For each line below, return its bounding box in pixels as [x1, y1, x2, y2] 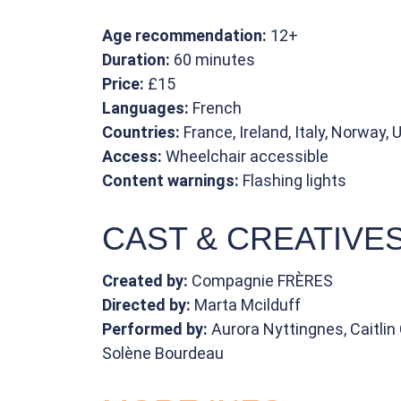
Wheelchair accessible [162, 146, 328, 166]
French [189, 98, 242, 117]
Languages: [102, 98, 189, 117]
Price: [102, 73, 148, 93]
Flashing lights [239, 170, 346, 190]
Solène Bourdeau [102, 343, 224, 363]
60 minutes [174, 49, 255, 69]
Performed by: [102, 319, 211, 338]
